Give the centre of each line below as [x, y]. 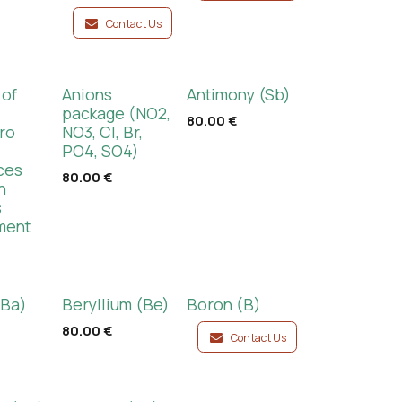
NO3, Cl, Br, [102, 132]
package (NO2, [116, 113]
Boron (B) [223, 304]
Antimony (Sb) [238, 94]
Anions [87, 94]
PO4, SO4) [100, 151]
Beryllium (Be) [115, 304]
